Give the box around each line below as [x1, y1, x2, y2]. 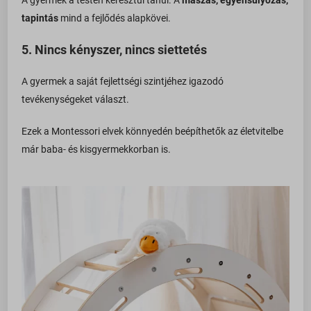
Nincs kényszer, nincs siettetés [35, 42, 208, 57]
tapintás [22, 12, 59, 24]
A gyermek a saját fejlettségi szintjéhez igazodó [22, 75, 224, 87]
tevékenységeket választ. [22, 93, 130, 105]
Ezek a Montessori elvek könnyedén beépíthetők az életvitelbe [22, 125, 284, 137]
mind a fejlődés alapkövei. [58, 12, 171, 24]
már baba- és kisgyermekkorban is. [22, 143, 171, 155]
